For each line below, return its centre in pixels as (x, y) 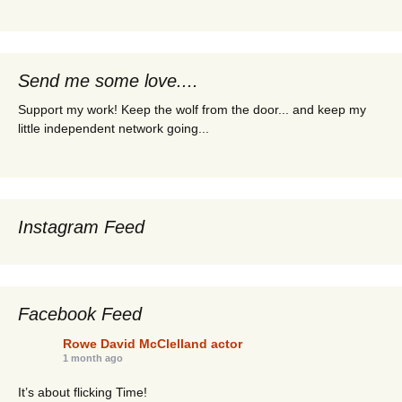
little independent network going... (114, 129)
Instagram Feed (81, 227)
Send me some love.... (108, 81)
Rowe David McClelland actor (153, 344)
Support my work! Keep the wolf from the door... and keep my (192, 110)
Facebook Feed (80, 315)
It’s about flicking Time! (83, 393)
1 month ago (93, 358)
